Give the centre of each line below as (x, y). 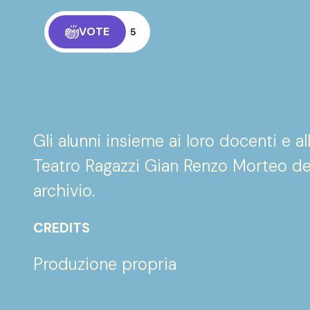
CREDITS (62, 228)
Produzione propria (105, 264)
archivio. (64, 191)
